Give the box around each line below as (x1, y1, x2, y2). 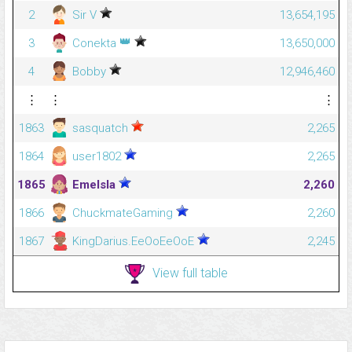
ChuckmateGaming (69, 206, 176, 221)
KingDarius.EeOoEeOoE (69, 234, 197, 249)
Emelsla (69, 178, 119, 192)
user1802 (69, 149, 124, 164)
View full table (152, 265, 228, 280)
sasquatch (69, 121, 131, 136)
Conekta (69, 36, 119, 51)
